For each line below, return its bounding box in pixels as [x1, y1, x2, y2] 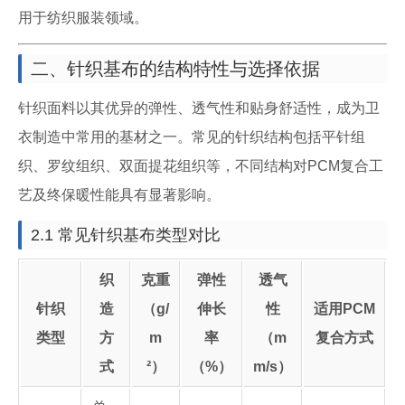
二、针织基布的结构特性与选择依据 [31, 59, 320, 79]
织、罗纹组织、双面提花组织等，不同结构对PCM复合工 [18, 158, 383, 174]
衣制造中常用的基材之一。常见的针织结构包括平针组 [18, 129, 365, 145]
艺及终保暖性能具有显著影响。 [18, 187, 221, 202]
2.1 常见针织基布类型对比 [31, 226, 221, 244]
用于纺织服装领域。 [18, 10, 148, 25]
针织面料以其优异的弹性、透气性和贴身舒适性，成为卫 [18, 100, 380, 116]
